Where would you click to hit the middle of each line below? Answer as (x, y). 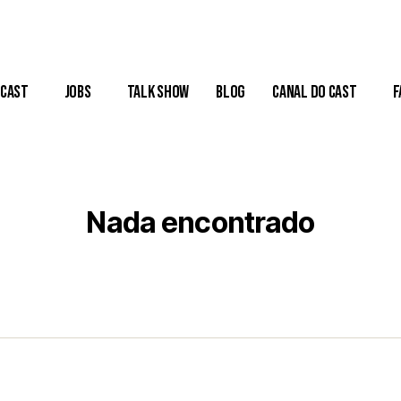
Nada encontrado (200, 222)
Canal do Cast (315, 92)
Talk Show (158, 92)
